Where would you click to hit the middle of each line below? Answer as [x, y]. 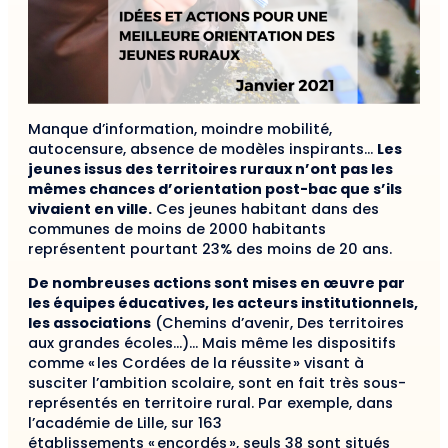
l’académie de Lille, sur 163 [125, 423]
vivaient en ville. [90, 208]
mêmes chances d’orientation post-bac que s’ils [215, 188]
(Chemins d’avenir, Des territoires [277, 323]
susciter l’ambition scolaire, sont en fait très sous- [217, 383]
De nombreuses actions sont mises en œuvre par [216, 283]
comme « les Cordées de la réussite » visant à [196, 363]
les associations [89, 323]
